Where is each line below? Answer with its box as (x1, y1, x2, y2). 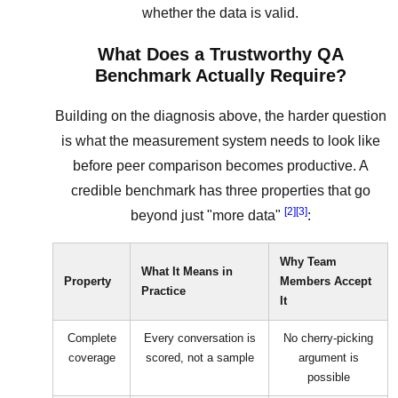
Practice (141, 283, 186, 298)
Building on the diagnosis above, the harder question (54, 107, 386, 123)
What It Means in (141, 264, 233, 278)
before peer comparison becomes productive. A (72, 157, 369, 173)
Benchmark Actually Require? (94, 65, 346, 85)
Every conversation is (143, 330, 256, 345)
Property (64, 274, 111, 288)
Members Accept (280, 274, 371, 288)
